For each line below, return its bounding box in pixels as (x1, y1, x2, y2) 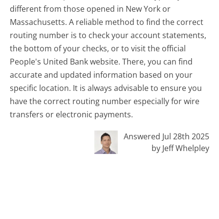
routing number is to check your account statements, (10, 29, 207, 41)
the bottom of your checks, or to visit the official (10, 43, 186, 54)
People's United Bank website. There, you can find (10, 56, 193, 67)
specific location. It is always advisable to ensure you (10, 82, 202, 93)
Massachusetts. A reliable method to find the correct (10, 16, 204, 27)
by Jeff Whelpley (151, 142, 209, 153)
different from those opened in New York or (10, 3, 171, 14)
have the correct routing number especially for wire (10, 95, 200, 107)
